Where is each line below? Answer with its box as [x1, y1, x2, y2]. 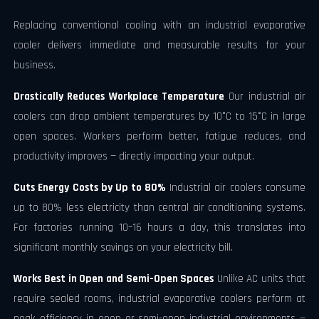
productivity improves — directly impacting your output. [14, 150, 255, 163]
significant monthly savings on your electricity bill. [14, 241, 234, 254]
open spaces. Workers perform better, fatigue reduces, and [14, 130, 305, 143]
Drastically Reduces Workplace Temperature [14, 90, 224, 103]
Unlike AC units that [214, 272, 305, 286]
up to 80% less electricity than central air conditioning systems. [14, 201, 305, 214]
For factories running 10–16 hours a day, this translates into [14, 221, 305, 234]
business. [14, 58, 56, 72]
